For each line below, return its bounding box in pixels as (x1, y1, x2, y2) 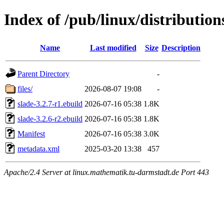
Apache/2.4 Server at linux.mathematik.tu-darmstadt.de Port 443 (4, 167, 209, 176)
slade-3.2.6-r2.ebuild (17, 114, 82, 123)
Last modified (89, 43, 136, 52)
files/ (17, 84, 32, 93)
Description (161, 43, 200, 52)
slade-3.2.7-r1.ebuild (17, 99, 82, 108)
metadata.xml (17, 144, 59, 153)
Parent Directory (17, 69, 69, 78)
